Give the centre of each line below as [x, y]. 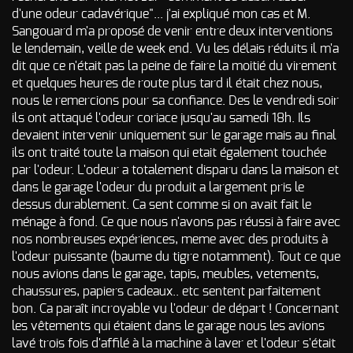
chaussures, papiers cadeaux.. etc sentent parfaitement [166, 292]
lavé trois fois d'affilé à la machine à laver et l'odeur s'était [174, 344]
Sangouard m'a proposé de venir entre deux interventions [172, 32]
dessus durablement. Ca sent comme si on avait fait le [162, 205]
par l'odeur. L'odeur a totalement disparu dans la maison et [175, 170]
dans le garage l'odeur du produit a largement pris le [158, 188]
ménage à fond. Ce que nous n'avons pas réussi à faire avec [176, 222]
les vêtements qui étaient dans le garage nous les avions [168, 326]
